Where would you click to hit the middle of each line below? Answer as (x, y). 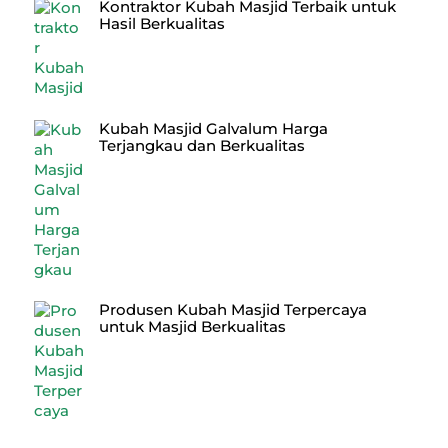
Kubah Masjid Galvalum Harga (214, 128)
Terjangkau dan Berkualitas (202, 145)
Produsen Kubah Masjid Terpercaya (233, 310)
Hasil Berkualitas (162, 23)
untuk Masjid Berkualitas (193, 327)
